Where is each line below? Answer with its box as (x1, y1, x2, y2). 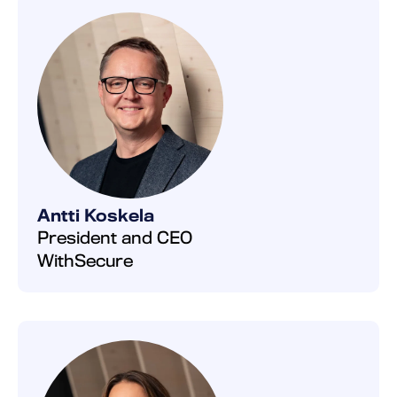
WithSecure (37, 251, 133, 270)
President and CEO (37, 228, 192, 247)
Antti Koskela (37, 206, 154, 225)
